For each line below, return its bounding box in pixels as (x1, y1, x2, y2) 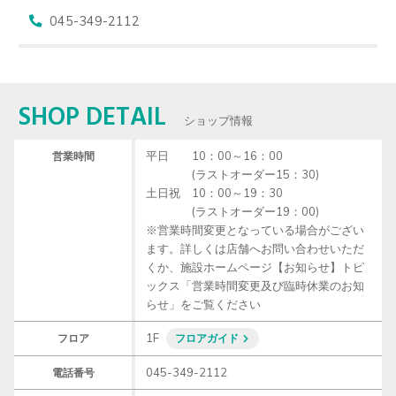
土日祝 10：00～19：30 (146, 186, 283, 201)
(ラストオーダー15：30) (146, 167, 319, 182)
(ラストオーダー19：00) (146, 204, 319, 219)
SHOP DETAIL (18, 98, 166, 140)
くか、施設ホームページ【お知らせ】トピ (146, 260, 364, 275)
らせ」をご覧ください (146, 297, 261, 312)
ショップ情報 (184, 112, 253, 132)
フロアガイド (175, 331, 239, 346)
